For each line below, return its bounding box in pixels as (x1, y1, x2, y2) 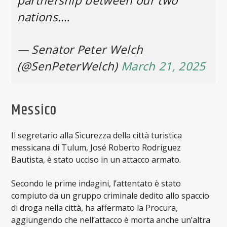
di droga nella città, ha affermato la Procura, (11, 202, 178, 213)
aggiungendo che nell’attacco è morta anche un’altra (11, 214, 211, 225)
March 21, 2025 (121, 58, 206, 74)
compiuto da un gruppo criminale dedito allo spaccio (11, 190, 210, 201)
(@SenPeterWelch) (17, 58, 122, 74)
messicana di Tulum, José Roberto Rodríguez (11, 142, 181, 154)
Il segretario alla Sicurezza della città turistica (11, 130, 182, 141)
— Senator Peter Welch (17, 41, 143, 57)
